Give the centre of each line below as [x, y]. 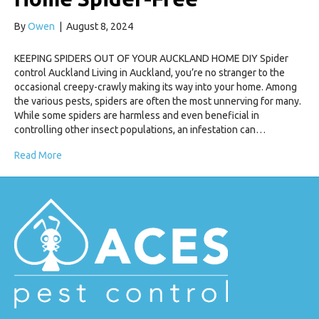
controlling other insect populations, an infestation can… [140, 130]
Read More [38, 156]
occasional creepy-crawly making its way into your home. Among [156, 87]
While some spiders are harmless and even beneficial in [137, 116]
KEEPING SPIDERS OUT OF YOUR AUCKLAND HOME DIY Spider [151, 59]
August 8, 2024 [100, 27]
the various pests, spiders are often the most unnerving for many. [158, 101]
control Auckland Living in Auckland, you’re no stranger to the [150, 73]
